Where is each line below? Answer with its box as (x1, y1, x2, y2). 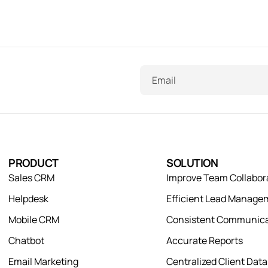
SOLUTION (166, 156, 218, 170)
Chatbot (8, 234, 45, 247)
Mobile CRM (8, 213, 60, 226)
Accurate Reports (166, 234, 243, 247)
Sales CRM (8, 171, 55, 184)
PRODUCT (8, 156, 59, 170)
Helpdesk (8, 192, 49, 205)
